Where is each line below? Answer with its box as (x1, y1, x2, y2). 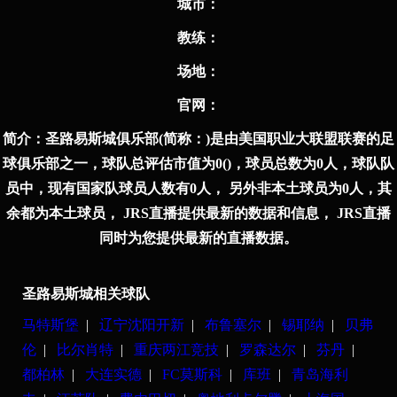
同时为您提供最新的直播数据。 (99, 230, 298, 245)
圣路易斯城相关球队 (22, 286, 150, 301)
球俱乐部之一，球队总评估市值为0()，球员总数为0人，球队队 (3, 156, 394, 171)
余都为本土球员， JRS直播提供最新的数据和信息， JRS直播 (6, 206, 391, 221)
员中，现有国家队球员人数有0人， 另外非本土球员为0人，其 (5, 181, 392, 196)
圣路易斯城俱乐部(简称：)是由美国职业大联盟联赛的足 (45, 131, 394, 146)
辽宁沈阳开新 (99, 317, 184, 332)
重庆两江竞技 (134, 342, 219, 357)
